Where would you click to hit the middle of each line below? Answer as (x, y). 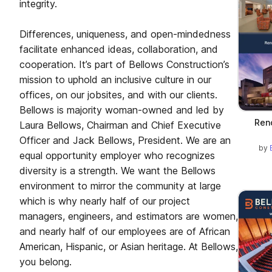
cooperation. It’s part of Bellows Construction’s (124, 64)
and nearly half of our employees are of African (125, 231)
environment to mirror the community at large (120, 186)
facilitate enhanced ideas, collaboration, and (119, 49)
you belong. (46, 262)
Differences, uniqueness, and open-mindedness (125, 34)
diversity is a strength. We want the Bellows (117, 171)
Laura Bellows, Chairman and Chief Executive (120, 125)
